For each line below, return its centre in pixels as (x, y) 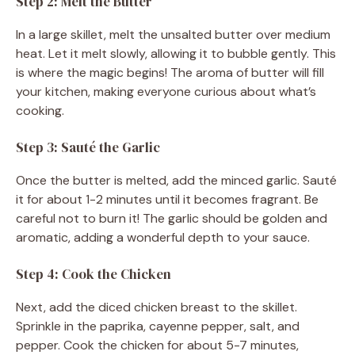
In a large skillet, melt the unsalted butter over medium (173, 34)
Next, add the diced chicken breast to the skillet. (157, 307)
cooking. (40, 110)
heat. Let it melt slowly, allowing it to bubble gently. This (176, 53)
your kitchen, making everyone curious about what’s (166, 91)
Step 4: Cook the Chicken (94, 274)
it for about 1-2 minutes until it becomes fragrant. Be (167, 199)
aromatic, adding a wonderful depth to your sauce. (163, 237)
